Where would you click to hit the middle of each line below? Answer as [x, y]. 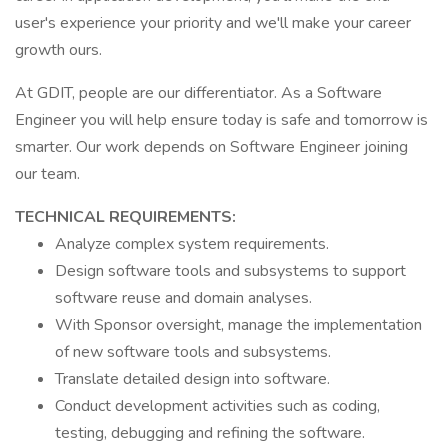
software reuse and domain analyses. [183, 298]
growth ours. [58, 50]
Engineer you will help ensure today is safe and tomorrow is [221, 120]
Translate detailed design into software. [192, 379]
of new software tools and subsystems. [193, 352]
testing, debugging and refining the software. [210, 433]
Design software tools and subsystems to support [230, 271]
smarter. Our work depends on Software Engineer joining [211, 147]
